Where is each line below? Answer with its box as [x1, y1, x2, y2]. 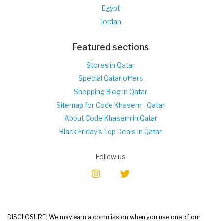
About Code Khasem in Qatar [64, 114, 157, 122]
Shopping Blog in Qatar [74, 87, 147, 96]
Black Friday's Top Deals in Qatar [59, 127, 162, 136]
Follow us [95, 152, 126, 161]
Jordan [100, 17, 121, 26]
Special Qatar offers [78, 74, 143, 82]
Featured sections [72, 41, 149, 52]
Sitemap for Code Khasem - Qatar [56, 101, 165, 109]
